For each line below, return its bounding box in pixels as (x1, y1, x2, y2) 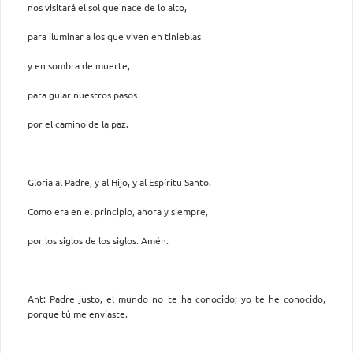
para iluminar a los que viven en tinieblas (28, 29, 201, 43)
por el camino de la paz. (28, 117, 128, 130)
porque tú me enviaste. (28, 307, 128, 320)
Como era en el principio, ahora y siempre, (28, 204, 208, 217)
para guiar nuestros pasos (28, 87, 137, 101)
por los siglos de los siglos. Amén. (28, 233, 169, 247)
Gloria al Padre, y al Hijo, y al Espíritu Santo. (28, 175, 211, 188)
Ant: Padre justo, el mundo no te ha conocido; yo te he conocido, (28, 292, 325, 305)
